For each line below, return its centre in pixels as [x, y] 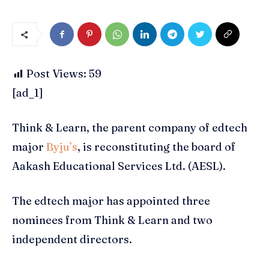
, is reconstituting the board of [156, 147]
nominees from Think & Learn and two [112, 220]
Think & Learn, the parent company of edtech [130, 128]
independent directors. [72, 240]
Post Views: [56, 74]
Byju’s [62, 147]
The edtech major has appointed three [111, 201]
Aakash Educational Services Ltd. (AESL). [119, 166]
